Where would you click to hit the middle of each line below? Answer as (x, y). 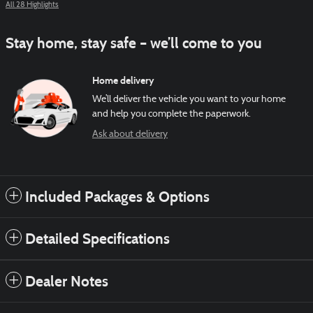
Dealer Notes (67, 282)
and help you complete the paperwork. (172, 115)
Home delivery (123, 81)
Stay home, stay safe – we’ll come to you (134, 44)
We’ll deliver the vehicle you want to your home (189, 100)
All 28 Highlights (32, 6)
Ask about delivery (130, 135)
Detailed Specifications (97, 239)
